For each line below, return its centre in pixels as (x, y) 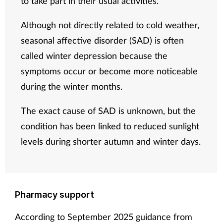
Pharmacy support (55, 195)
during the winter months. (73, 86)
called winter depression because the (94, 56)
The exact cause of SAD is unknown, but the (109, 111)
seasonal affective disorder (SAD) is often (103, 40)
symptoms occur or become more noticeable (110, 71)
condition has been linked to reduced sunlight (110, 126)
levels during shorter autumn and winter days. (111, 141)
